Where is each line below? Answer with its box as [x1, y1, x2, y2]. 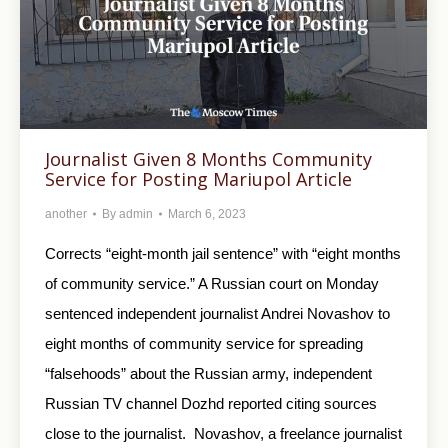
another [45, 206, 87, 221]
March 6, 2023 [168, 206, 246, 221]
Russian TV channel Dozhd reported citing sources [45, 394, 377, 412]
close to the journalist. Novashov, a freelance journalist [45, 424, 402, 442]
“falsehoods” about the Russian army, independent [45, 364, 372, 382]
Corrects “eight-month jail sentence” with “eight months [45, 244, 401, 262]
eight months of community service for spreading [45, 334, 363, 352]
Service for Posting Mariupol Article [45, 166, 352, 191]
